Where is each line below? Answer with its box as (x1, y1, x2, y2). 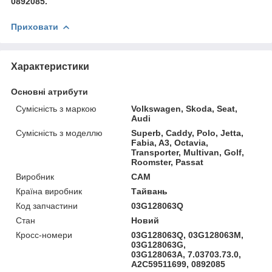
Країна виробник (16, 186, 82, 196)
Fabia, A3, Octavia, (131, 137, 209, 148)
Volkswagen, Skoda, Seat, (131, 103, 238, 114)
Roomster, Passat (131, 157, 204, 167)
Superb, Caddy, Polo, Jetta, (131, 127, 244, 138)
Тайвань (131, 186, 168, 196)
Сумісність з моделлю (16, 127, 103, 138)
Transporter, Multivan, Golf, (131, 147, 245, 157)
